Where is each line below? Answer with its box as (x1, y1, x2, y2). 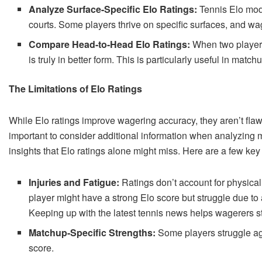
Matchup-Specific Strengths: (29, 225, 156, 239)
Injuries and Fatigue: (29, 175, 120, 189)
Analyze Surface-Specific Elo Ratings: (29, 2, 198, 16)
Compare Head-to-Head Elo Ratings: (29, 37, 191, 51)
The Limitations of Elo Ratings (9, 81, 142, 95)
